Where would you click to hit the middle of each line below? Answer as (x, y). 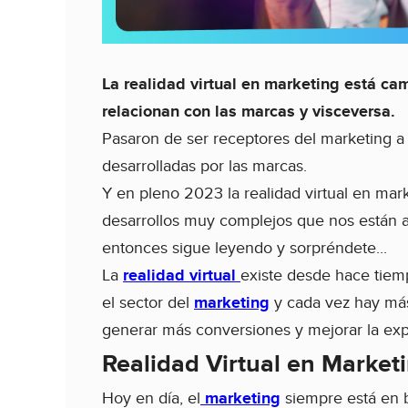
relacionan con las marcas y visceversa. (249, 112)
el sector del (148, 303)
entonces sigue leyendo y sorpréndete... (245, 249)
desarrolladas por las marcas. (204, 167)
